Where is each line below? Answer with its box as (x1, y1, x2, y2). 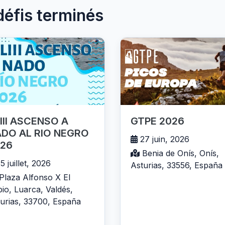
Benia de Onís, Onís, (140, 148, 219, 159)
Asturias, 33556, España (131, 160, 222, 171)
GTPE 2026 (131, 115, 184, 128)
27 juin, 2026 (138, 134, 189, 145)
